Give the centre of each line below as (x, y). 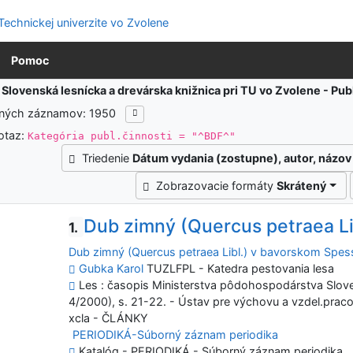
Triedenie (107, 158)
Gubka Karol (111, 268)
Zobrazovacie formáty (217, 186)
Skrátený (302, 186)
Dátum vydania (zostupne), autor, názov (242, 158)
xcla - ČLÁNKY (109, 318)
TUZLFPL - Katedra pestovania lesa (239, 268)
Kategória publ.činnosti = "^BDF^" (132, 136)
